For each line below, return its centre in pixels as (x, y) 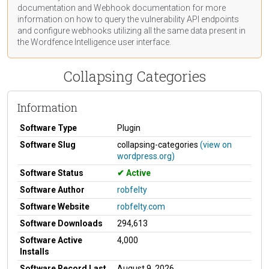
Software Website (55, 206)
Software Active (51, 240)
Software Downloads (61, 223)
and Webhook (104, 8)
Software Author (52, 189)
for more (208, 8)
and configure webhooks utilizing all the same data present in (131, 30)
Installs (35, 251)
